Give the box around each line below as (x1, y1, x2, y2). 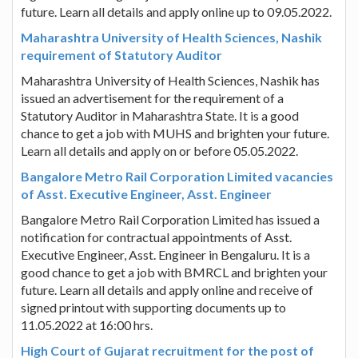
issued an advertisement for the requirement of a (21, 89, 284, 105)
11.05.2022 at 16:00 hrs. (21, 316, 153, 332)
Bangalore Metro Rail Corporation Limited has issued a (21, 211, 320, 227)
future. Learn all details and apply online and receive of (21, 281, 313, 297)
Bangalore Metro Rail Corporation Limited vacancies (21, 168, 333, 184)
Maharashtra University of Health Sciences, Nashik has (21, 72, 320, 88)
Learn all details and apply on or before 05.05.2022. (21, 142, 298, 158)
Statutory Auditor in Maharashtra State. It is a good (21, 107, 299, 123)
